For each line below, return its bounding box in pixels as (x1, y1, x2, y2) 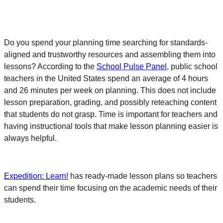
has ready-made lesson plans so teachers (68, 172, 217, 181)
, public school (167, 62, 218, 71)
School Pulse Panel (97, 62, 167, 71)
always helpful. (4, 134, 59, 143)
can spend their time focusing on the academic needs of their (4, 184, 217, 193)
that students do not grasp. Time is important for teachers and (4, 110, 218, 119)
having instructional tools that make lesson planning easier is (4, 122, 218, 131)
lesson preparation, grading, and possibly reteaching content (4, 98, 217, 107)
